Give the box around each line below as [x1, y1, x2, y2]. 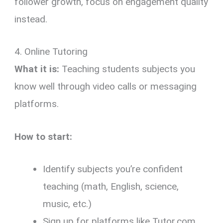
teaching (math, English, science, [43, 180, 179, 192]
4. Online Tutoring [14, 46, 88, 58]
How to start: [14, 130, 73, 142]
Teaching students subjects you [59, 63, 196, 75]
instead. [14, 13, 48, 25]
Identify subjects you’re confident [43, 163, 183, 175]
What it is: [14, 63, 60, 75]
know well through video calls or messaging [14, 81, 197, 93]
